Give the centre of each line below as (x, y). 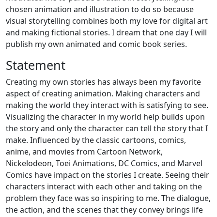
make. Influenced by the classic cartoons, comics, (96, 140)
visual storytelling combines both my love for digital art (107, 21)
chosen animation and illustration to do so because (100, 9)
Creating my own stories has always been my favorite (103, 82)
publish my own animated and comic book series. (96, 44)
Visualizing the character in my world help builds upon (105, 117)
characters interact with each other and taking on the (104, 187)
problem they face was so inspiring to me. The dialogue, (108, 198)
